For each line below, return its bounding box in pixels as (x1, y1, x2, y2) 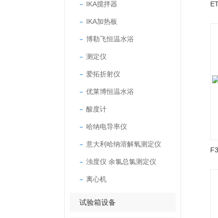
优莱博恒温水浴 (86, 88, 134, 95)
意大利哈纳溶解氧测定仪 (86, 140, 161, 148)
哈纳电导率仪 (86, 123, 127, 130)
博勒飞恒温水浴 (86, 35, 134, 43)
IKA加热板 (86, 18, 117, 25)
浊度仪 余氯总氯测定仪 (86, 158, 156, 165)
